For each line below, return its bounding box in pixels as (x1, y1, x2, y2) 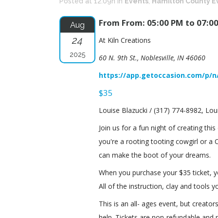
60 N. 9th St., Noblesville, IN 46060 (99, 53, 205, 62)
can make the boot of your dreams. (99, 150, 211, 160)
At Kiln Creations (99, 36, 151, 45)
